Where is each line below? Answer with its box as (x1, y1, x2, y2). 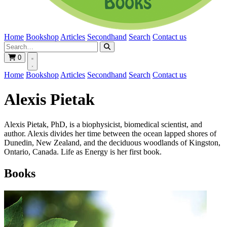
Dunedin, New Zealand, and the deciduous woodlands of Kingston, (4, 138, 220, 147)
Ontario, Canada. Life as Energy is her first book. (4, 147, 162, 156)
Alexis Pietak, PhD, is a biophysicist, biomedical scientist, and (4, 120, 202, 129)
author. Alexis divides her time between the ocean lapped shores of (4, 129, 216, 138)
